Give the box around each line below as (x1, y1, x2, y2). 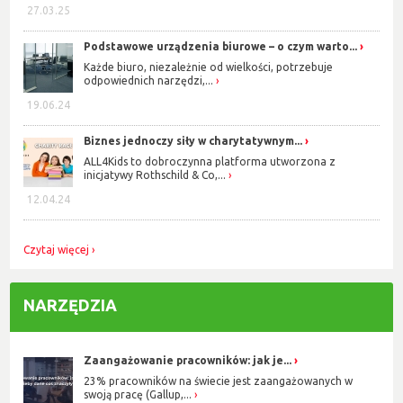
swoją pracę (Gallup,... (84, 388, 193, 400)
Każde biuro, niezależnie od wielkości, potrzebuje (84, 60, 334, 73)
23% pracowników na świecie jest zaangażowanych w (84, 374, 354, 387)
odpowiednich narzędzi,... (84, 74, 214, 86)
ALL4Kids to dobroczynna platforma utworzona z (84, 155, 336, 167)
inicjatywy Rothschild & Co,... (84, 168, 227, 181)
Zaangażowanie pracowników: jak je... (84, 354, 292, 367)
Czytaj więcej (23, 244, 90, 256)
